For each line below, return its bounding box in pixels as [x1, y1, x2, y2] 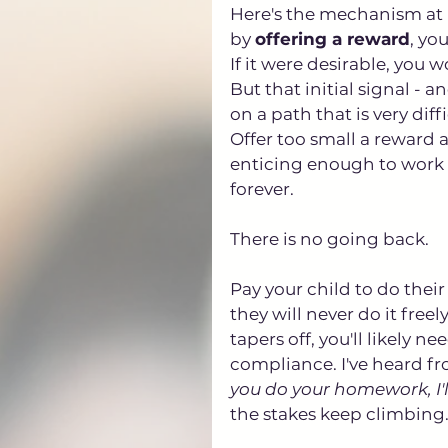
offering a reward [255, 28, 410, 49]
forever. [230, 178, 298, 199]
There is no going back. [230, 228, 429, 249]
